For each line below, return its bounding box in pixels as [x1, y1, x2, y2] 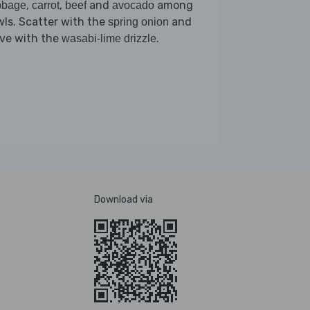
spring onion [108, 15, 169, 28]
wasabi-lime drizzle [62, 32, 156, 44]
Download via [94, 193, 153, 206]
